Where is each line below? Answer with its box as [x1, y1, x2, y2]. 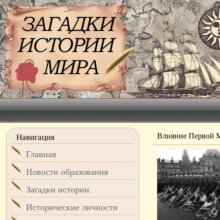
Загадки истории [26, 185, 89, 194]
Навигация [16, 133, 55, 142]
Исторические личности [26, 202, 118, 212]
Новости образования [26, 167, 108, 177]
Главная [26, 149, 56, 159]
